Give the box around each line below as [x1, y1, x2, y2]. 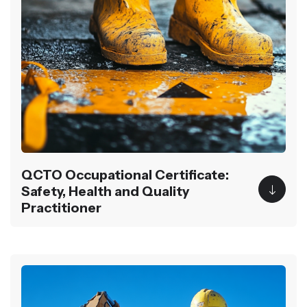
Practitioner [21, 199, 101, 216]
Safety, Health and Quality [21, 183, 189, 199]
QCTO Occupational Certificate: [21, 167, 229, 183]
